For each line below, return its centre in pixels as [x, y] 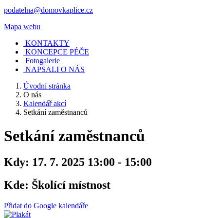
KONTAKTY [46, 43]
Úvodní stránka [47, 86]
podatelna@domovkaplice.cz [48, 10]
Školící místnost [70, 185]
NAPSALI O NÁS [55, 69]
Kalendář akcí [45, 103]
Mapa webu [22, 26]
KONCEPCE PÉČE [57, 52]
